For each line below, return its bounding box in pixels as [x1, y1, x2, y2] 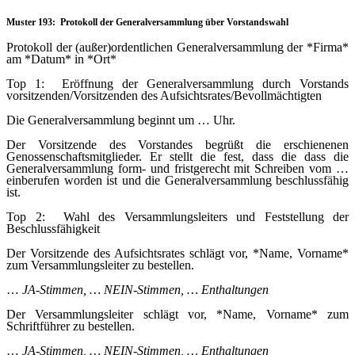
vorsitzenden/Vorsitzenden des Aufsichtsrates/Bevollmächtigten [6, 88, 322, 102]
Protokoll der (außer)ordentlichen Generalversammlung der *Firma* [6, 40, 349, 54]
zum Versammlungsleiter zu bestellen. [6, 258, 194, 272]
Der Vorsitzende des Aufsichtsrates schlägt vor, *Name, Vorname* [6, 246, 349, 260]
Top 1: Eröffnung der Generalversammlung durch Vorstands [6, 76, 349, 90]
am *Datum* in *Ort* [6, 52, 116, 66]
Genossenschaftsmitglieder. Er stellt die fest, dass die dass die [6, 149, 349, 163]
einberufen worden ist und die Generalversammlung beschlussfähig [6, 173, 349, 187]
